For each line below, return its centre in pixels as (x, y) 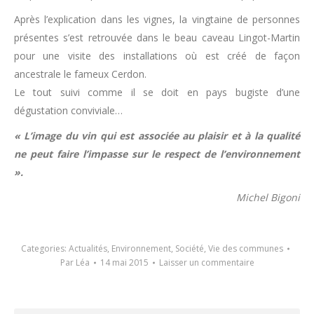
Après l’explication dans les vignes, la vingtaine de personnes (157, 20)
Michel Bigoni (268, 198)
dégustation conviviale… (68, 111)
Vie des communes (245, 249)
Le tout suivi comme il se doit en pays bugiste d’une (157, 93)
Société (189, 249)
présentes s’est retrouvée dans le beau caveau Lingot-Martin (157, 38)
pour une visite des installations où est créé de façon (157, 56)
